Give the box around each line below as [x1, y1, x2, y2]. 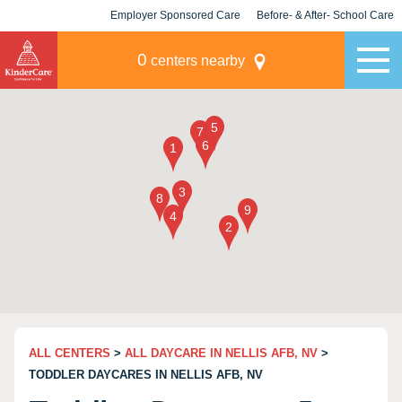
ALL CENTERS [29, 346, 110, 360]
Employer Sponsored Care [110, 9, 240, 22]
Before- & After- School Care [257, 9, 394, 22]
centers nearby [146, 53, 245, 68]
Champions [296, 40, 354, 53]
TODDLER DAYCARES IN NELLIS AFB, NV [29, 368, 263, 381]
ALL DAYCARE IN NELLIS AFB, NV [125, 346, 318, 360]
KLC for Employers [127, 40, 224, 53]
